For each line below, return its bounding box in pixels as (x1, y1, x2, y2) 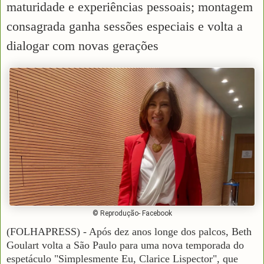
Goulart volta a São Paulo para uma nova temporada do (6, 239, 244, 251)
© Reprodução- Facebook (92, 209, 172, 217)
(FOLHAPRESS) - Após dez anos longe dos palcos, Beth (6, 225, 252, 237)
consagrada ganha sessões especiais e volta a (6, 18, 243, 34)
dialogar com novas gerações (6, 38, 159, 53)
